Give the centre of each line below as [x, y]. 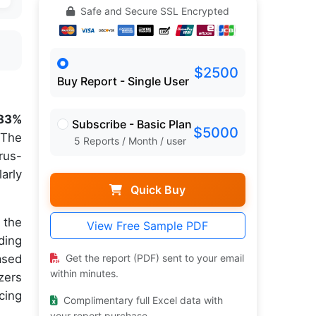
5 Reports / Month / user [130, 141]
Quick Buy [157, 190]
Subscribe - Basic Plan [132, 124]
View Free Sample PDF [148, 226]
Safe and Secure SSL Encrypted [153, 11]
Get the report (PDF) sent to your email [153, 258]
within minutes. [84, 274]
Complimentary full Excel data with [141, 300]
